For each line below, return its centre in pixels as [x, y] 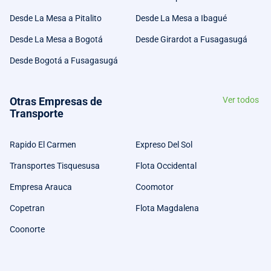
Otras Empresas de [56, 101]
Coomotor [155, 187]
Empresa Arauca [41, 187]
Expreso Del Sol [164, 144]
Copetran [27, 208]
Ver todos [241, 100]
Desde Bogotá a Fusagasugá [64, 60]
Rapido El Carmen [43, 144]
